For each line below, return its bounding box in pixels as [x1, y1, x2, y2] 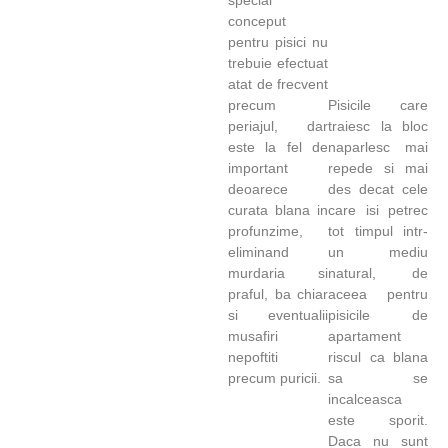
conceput [228, 12, 286, 29]
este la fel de [228, 138, 328, 155]
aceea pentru [328, 286, 428, 303]
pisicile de [328, 307, 428, 324]
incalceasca [328, 391, 402, 408]
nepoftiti [228, 348, 278, 365]
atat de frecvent [228, 75, 328, 92]
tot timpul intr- [328, 223, 428, 240]
